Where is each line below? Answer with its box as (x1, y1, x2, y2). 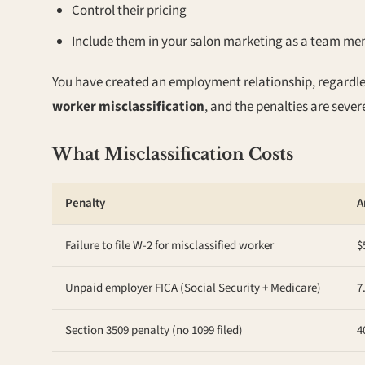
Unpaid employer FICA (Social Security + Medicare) (65, 279, 321, 297)
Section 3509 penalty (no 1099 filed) (65, 322, 243, 339)
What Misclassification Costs (52, 144, 293, 164)
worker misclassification (52, 97, 204, 117)
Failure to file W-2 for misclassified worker (65, 237, 274, 254)
